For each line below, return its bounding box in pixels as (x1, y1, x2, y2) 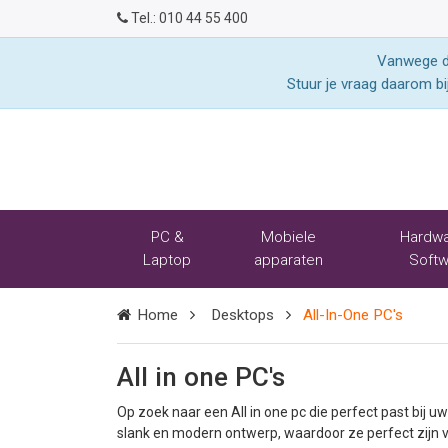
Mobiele (260, 228, 316, 246)
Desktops (211, 306, 274, 324)
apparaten (253, 251, 323, 269)
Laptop (143, 251, 192, 269)
